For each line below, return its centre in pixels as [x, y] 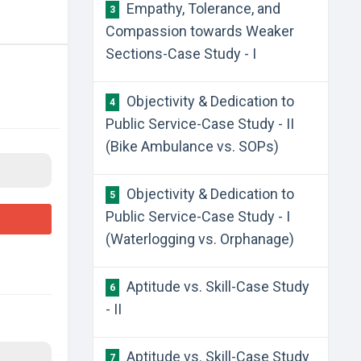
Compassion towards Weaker [199, 31]
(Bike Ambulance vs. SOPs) [192, 146]
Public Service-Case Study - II [199, 124]
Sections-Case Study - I [180, 54]
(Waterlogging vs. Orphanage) [199, 239]
